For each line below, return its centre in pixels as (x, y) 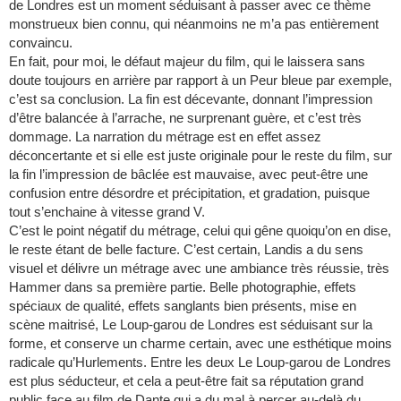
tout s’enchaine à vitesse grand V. (107, 212)
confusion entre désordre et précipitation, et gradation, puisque (189, 193)
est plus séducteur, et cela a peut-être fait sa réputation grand (186, 381)
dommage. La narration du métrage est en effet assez (165, 137)
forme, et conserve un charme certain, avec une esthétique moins (200, 344)
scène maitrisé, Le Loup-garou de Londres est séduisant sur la (191, 325)
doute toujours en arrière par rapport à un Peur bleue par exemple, (200, 81)
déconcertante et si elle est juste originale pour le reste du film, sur (200, 156)
